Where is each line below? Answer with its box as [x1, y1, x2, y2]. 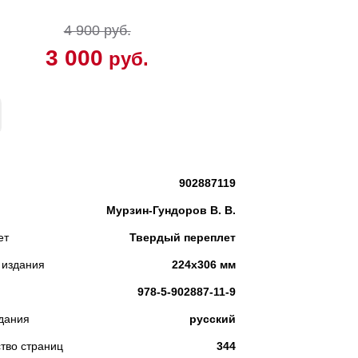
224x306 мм [172, 258, 237, 271]
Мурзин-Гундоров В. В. [106, 204, 237, 217]
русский [189, 312, 237, 325]
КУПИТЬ [128, 107, 193, 125]
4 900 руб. [63, 22, 131, 38]
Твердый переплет [129, 231, 237, 244]
